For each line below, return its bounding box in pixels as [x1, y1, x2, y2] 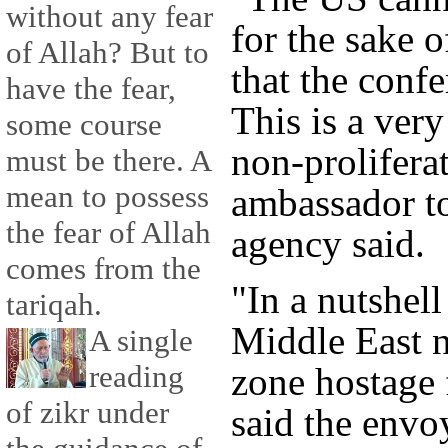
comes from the [6, 251, 201, 287]
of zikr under [6, 395, 169, 431]
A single [89, 323, 193, 359]
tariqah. [6, 287, 102, 323]
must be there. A [6, 143, 210, 179]
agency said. [231, 222, 425, 266]
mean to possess [6, 179, 209, 215]
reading [89, 359, 184, 395]
